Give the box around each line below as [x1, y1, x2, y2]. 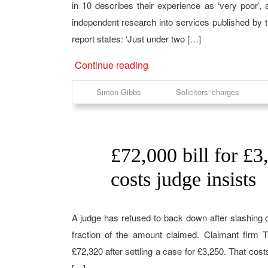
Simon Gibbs [96, 86, 141, 98]
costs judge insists [110, 168, 256, 190]
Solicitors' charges [175, 86, 239, 98]
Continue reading [74, 58, 148, 72]
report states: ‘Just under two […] [71, 32, 201, 45]
